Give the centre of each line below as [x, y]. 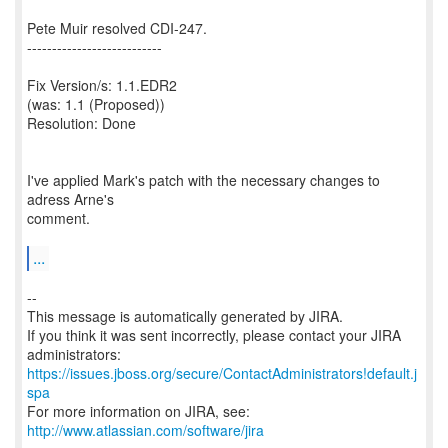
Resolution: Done [81, 123]
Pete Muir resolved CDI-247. [117, 28]
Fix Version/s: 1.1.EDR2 [102, 85]
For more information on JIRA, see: [138, 411]
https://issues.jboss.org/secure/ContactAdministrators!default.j [222, 373]
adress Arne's [70, 199]
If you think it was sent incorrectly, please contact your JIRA [214, 335]
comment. [58, 218]
